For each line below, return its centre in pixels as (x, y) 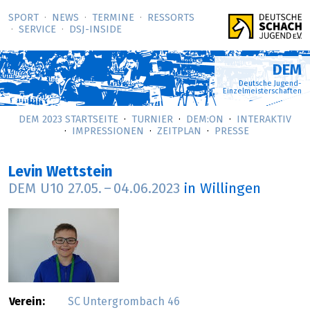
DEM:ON (205, 120)
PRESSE (231, 131)
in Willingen (222, 189)
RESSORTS (171, 18)
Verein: (27, 302)
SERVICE (37, 30)
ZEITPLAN (179, 131)
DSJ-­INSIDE (95, 30)
